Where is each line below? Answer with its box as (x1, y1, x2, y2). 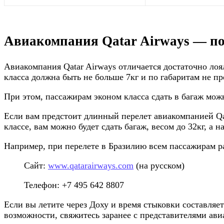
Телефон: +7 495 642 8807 (24, 179, 124, 190)
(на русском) (133, 160, 184, 170)
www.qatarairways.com (48, 160, 133, 170)
